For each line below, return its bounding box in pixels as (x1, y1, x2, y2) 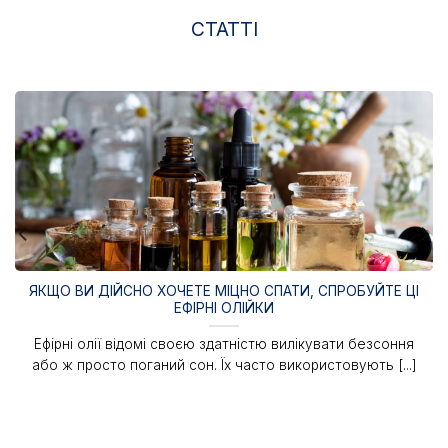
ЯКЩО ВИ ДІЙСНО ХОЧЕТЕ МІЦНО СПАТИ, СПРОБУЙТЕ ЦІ (29, 283, 419, 300)
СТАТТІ (190, 17, 258, 42)
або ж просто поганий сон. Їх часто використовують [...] (31, 357, 417, 374)
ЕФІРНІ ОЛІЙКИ (174, 300, 274, 317)
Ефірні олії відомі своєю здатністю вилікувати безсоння (34, 336, 414, 353)
